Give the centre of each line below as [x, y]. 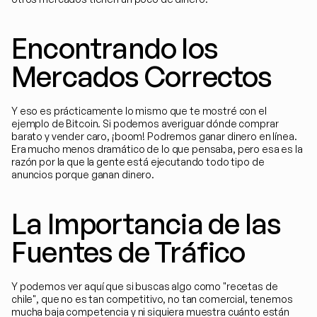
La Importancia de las [146, 224]
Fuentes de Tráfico [128, 252]
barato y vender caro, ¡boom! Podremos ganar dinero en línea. [154, 136]
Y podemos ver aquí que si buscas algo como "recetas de [145, 286]
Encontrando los [115, 48]
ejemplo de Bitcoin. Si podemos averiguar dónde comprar [145, 123]
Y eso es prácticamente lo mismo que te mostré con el [139, 111]
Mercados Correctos [142, 76]
